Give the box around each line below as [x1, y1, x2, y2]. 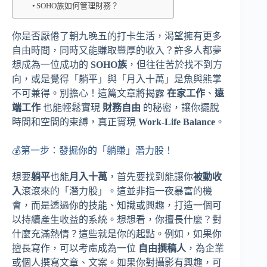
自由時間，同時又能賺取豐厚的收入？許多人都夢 [12, 45, 222, 55]
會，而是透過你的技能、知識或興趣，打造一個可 [12, 200, 222, 210]
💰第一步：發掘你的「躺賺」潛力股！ [12, 145, 173, 156]
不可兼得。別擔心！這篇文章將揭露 [12, 88, 167, 98]
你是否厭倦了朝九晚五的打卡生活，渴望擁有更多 [12, 30, 222, 41]
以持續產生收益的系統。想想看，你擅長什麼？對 [12, 214, 222, 225]
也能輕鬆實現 [41, 102, 103, 113]
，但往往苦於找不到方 [127, 59, 222, 70]
